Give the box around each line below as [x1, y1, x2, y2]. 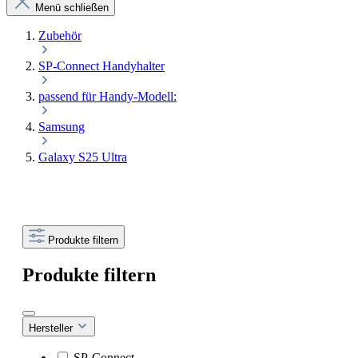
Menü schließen [35, 2, 109, 14]
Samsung [38, 120, 85, 134]
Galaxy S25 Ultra [38, 150, 127, 165]
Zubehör [38, 29, 82, 43]
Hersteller [29, 322, 76, 335]
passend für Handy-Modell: [38, 89, 177, 104]
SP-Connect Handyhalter [38, 59, 165, 74]
